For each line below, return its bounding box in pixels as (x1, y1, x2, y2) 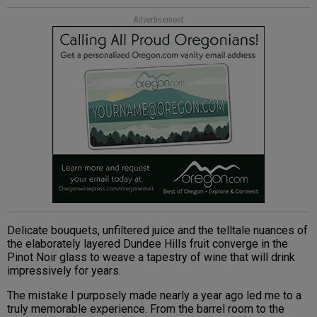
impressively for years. (7, 263, 121, 277)
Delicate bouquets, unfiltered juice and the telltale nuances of (7, 223, 308, 237)
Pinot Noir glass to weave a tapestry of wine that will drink (7, 250, 295, 264)
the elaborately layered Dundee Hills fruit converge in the (7, 236, 288, 250)
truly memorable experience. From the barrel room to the (7, 301, 284, 316)
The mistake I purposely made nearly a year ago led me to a (7, 288, 301, 302)
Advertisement (134, 14, 183, 25)
